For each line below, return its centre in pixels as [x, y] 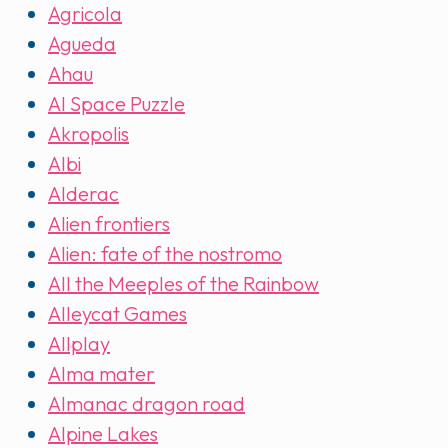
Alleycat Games [117, 314]
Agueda [82, 44]
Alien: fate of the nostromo [165, 254]
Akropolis [88, 134]
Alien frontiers [109, 224]
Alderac [83, 194]
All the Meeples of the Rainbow [183, 284]
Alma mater [101, 374]
